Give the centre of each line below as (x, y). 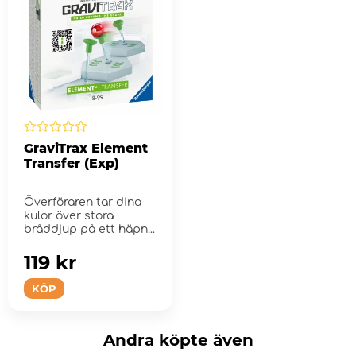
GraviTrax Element (86, 148)
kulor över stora (69, 215)
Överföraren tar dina (83, 202)
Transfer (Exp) (72, 163)
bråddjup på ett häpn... (89, 229)
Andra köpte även (178, 340)
